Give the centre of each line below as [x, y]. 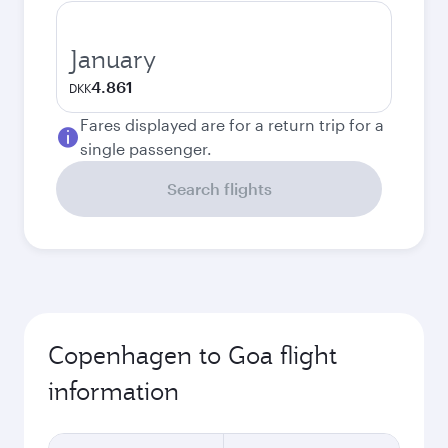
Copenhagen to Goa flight [192, 355]
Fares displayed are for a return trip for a [232, 124]
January [112, 59]
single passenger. [146, 148]
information [113, 391]
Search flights [219, 188]
